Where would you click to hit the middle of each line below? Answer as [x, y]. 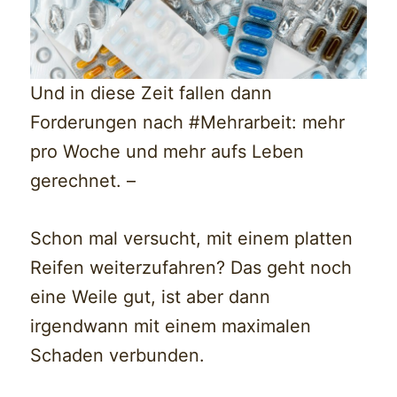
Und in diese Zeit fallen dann [152, 93]
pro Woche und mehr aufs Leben [167, 152]
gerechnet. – [83, 181]
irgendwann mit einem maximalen [171, 326]
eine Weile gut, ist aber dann [151, 297]
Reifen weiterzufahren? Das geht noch [191, 268]
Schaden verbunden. [118, 355]
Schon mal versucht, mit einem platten [192, 238]
